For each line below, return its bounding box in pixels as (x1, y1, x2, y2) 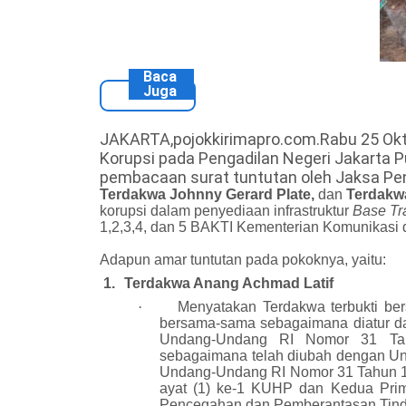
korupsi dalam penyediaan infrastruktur (100, 203, 353, 218)
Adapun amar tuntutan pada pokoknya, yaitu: (100, 252, 386, 267)
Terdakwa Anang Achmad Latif (124, 275, 334, 291)
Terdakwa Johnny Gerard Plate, (100, 187, 318, 202)
